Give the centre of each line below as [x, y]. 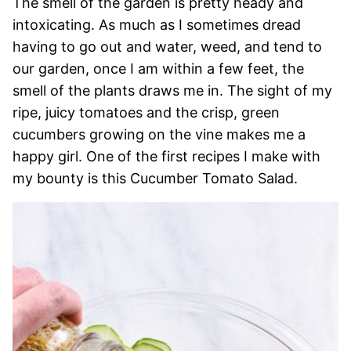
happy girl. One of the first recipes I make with [166, 156]
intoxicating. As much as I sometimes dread [157, 25]
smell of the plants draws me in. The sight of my [172, 90]
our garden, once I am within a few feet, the [158, 69]
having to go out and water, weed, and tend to [167, 47]
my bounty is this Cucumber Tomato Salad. [157, 178]
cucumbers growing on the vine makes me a [159, 134]
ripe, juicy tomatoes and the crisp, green [146, 112]
